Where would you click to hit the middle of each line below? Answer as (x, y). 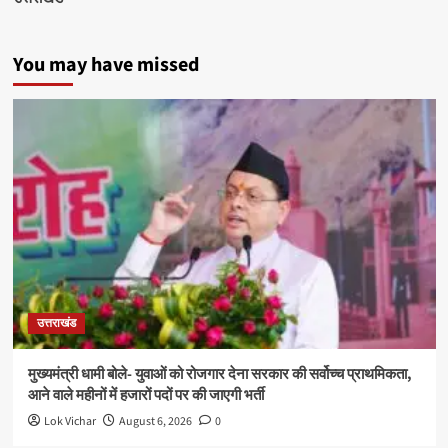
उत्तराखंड (56, 324)
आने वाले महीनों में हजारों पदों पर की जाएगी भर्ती (145, 396)
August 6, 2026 (155, 422)
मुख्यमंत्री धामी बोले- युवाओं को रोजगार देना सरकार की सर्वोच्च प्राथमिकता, (219, 375)
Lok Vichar (69, 422)
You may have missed (105, 65)
